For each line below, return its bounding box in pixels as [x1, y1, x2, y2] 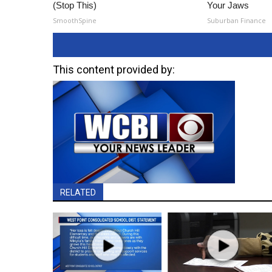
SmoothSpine [53, 16, 97, 25]
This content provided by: [53, 63, 175, 76]
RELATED [60, 187, 96, 197]
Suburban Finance [207, 16, 267, 25]
